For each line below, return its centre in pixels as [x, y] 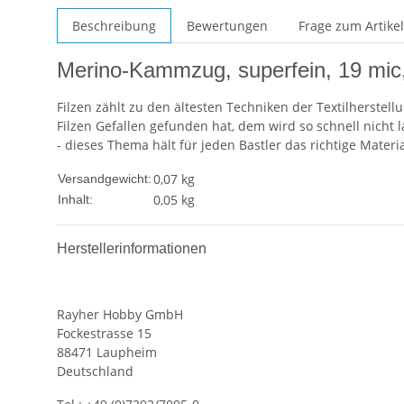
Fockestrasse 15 [104, 334]
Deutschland [95, 372]
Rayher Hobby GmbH [120, 315]
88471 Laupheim [107, 353]
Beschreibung [114, 26]
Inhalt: [75, 200]
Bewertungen [227, 26]
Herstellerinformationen [132, 249]
